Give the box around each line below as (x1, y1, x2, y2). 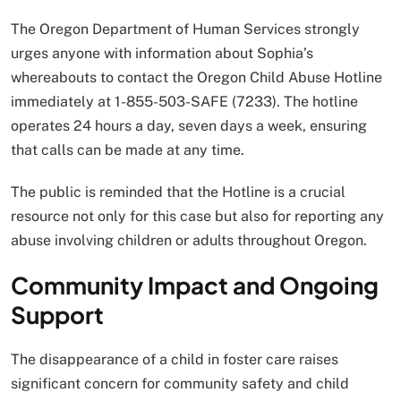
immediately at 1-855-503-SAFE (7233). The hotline (11, 92, 358, 110)
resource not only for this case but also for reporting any (11, 207, 384, 225)
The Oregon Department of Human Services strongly (11, 20, 360, 38)
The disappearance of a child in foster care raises (11, 350, 338, 368)
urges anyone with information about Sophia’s (11, 44, 313, 62)
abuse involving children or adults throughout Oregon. (11, 231, 367, 249)
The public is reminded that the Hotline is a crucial (11, 183, 346, 200)
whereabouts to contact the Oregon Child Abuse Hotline (11, 68, 382, 86)
